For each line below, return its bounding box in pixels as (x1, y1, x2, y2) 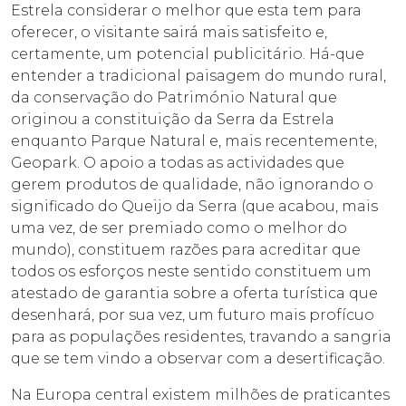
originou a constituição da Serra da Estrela (11, 111, 334, 129)
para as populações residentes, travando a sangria (11, 328, 391, 346)
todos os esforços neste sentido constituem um (11, 263, 372, 281)
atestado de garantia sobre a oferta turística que (11, 285, 378, 303)
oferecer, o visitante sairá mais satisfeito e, (11, 24, 327, 42)
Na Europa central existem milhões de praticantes (11, 386, 390, 404)
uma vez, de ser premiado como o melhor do (11, 219, 347, 237)
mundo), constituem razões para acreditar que (11, 241, 361, 259)
